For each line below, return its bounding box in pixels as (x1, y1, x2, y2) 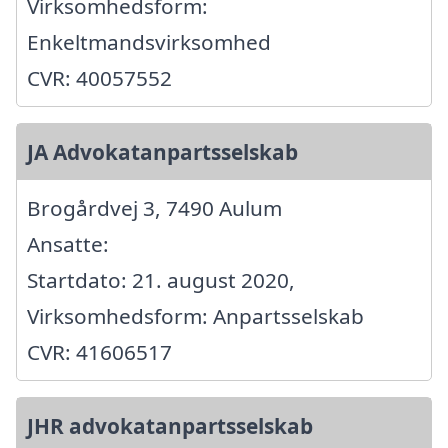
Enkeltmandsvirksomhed (27, 27, 271, 56)
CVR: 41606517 (27, 337, 172, 366)
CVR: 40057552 (27, 63, 172, 92)
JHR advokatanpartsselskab (27, 411, 313, 440)
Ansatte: (27, 229, 109, 258)
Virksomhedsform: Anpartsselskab (27, 301, 364, 330)
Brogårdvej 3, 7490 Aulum (27, 193, 282, 222)
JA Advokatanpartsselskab (27, 137, 298, 166)
